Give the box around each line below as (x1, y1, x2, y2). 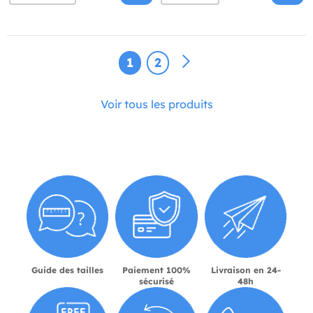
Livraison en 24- (210, 264, 281, 275)
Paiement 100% (122, 264, 191, 275)
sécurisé (139, 275, 174, 286)
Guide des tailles (31, 264, 103, 275)
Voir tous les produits (100, 97, 213, 112)
